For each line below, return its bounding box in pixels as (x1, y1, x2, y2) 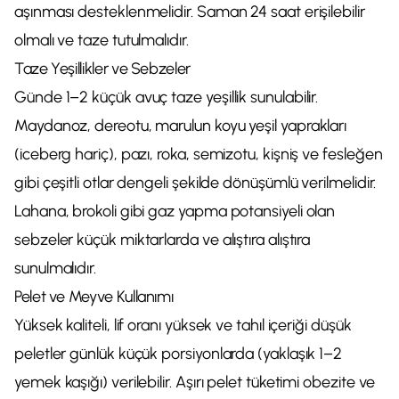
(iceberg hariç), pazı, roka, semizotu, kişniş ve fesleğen (14, 144, 383, 164)
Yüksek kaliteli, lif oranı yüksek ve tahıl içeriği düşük (14, 315, 352, 335)
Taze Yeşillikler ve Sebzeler (14, 59, 191, 78)
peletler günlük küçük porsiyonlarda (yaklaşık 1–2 (14, 344, 343, 363)
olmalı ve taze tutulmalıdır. (14, 30, 189, 50)
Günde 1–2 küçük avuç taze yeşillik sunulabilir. (14, 87, 319, 107)
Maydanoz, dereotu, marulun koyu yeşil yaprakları (14, 116, 347, 135)
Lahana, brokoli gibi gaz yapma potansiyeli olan (14, 201, 336, 221)
